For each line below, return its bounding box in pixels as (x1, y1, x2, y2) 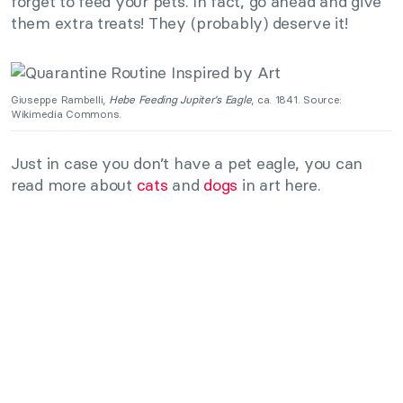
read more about (11, 175, 137, 196)
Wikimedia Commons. (11, 107, 122, 121)
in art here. (237, 175, 321, 196)
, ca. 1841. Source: (251, 93, 343, 107)
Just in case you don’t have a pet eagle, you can (11, 153, 363, 175)
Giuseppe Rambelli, (11, 93, 109, 107)
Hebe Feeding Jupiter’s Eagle (108, 93, 252, 107)
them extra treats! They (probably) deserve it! (11, 12, 348, 33)
